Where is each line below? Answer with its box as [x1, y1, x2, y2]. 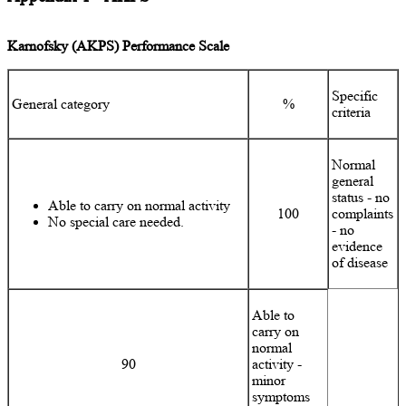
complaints [332, 205, 394, 221]
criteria [332, 103, 372, 120]
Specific [332, 87, 379, 103]
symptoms [252, 388, 311, 404]
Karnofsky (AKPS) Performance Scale [7, 37, 229, 53]
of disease [332, 254, 389, 270]
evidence [332, 237, 383, 254]
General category [12, 95, 111, 111]
